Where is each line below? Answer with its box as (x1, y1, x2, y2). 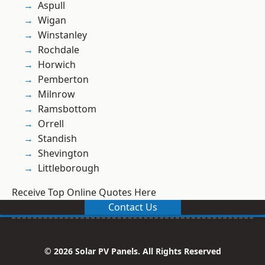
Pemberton (38, 73, 89, 86)
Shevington (38, 147, 89, 160)
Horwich (38, 58, 76, 72)
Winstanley (38, 28, 87, 42)
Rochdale (38, 43, 79, 57)
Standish (38, 132, 77, 146)
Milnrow (38, 88, 75, 101)
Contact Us (108, 201, 157, 214)
